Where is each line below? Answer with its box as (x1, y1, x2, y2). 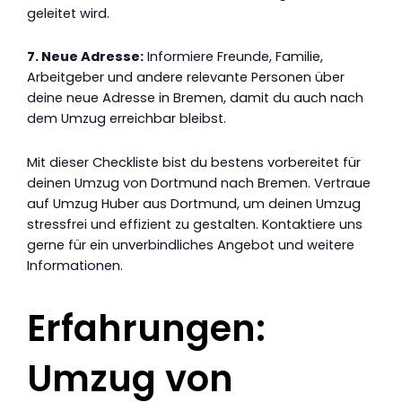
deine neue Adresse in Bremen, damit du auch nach (27, 89, 363, 108)
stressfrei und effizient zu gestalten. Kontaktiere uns (27, 214, 363, 233)
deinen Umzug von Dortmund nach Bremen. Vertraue (27, 173, 371, 192)
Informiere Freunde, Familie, (144, 48, 323, 66)
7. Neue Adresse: (27, 48, 144, 66)
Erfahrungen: (27, 302, 266, 354)
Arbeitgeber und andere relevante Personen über (27, 68, 345, 87)
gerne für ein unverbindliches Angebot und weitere (27, 235, 354, 254)
